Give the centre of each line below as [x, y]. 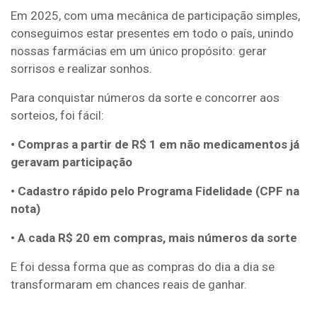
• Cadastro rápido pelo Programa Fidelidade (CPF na [155, 191]
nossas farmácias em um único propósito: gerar [139, 51]
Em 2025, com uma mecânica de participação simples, [155, 16]
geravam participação [71, 162]
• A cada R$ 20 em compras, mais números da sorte [154, 238]
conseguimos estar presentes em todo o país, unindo [152, 33]
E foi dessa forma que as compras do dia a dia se [143, 267]
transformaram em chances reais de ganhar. [129, 284]
